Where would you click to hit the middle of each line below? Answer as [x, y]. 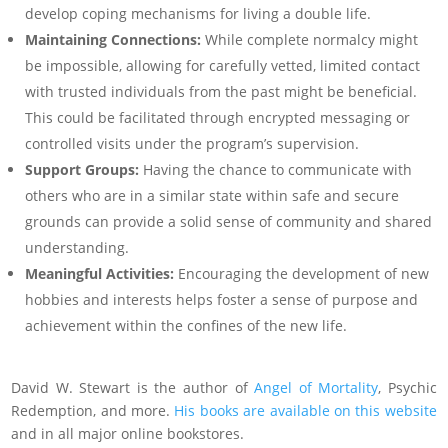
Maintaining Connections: [113, 39]
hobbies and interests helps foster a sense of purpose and [222, 299]
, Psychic [407, 387]
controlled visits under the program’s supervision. [192, 143]
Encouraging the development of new [302, 273]
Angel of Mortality [316, 387]
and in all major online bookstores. [130, 433]
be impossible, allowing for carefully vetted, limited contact [223, 65]
